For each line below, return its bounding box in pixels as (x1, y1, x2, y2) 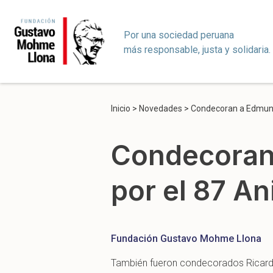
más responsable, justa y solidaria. (124, 43, 271, 55)
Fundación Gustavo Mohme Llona (111, 232, 261, 244)
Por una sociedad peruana (124, 29, 235, 41)
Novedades (139, 104, 182, 113)
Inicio (111, 104, 130, 113)
